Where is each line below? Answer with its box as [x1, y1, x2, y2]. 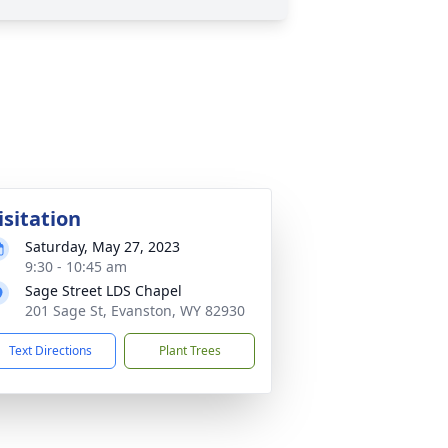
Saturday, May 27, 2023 [25, 237, 180, 256]
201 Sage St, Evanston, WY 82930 [25, 301, 245, 320]
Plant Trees [158, 342, 221, 359]
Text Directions [9, 342, 92, 359]
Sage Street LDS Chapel [25, 281, 182, 300]
